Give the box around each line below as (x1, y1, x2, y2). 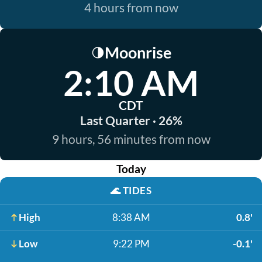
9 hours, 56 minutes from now (51, 132, 211, 146)
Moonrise (104, 43, 171, 62)
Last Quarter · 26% (80, 113, 182, 127)
